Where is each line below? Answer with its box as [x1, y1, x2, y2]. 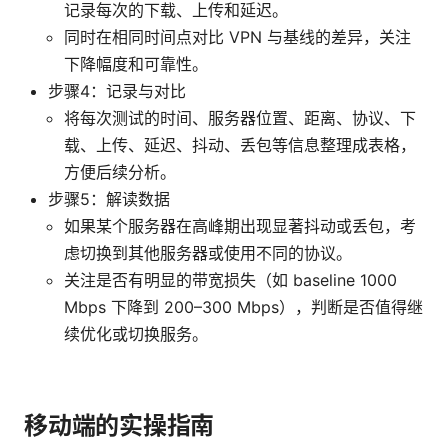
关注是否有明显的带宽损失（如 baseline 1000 [64, 270, 397, 291]
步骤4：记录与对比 [48, 81, 186, 102]
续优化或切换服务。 [64, 324, 208, 345]
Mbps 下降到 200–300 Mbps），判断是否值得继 [64, 297, 423, 318]
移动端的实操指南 [24, 411, 215, 441]
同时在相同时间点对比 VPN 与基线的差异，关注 [64, 27, 411, 48]
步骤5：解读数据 [48, 189, 170, 210]
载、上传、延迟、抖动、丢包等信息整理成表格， [64, 135, 416, 156]
